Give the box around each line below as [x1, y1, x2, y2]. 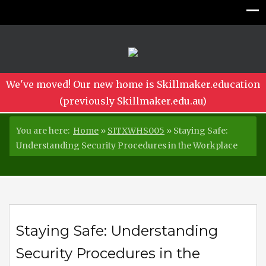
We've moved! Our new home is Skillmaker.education [6, 78, 260, 90]
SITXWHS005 [107, 125, 164, 136]
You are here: [16, 125, 73, 136]
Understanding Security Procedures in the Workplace [16, 140, 237, 151]
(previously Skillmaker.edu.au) [59, 95, 207, 107]
